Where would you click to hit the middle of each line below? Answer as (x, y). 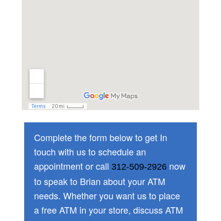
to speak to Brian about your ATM (99, 181)
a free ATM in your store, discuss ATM (108, 209)
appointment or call (73, 166)
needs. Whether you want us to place (107, 195)
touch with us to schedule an (90, 151)
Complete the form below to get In (100, 137)
